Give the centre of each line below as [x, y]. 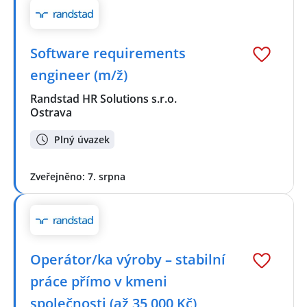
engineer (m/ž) [79, 75]
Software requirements [108, 53]
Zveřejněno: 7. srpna [78, 176]
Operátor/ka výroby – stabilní [128, 260]
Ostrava [51, 113]
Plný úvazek [82, 139]
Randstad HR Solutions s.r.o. [104, 99]
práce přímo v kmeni [99, 282]
